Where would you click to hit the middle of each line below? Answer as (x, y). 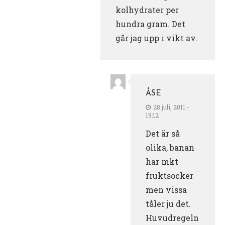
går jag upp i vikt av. (156, 38)
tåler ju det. (168, 203)
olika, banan (170, 147)
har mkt (162, 161)
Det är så (163, 133)
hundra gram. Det (150, 24)
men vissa (166, 189)
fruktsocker (170, 175)
